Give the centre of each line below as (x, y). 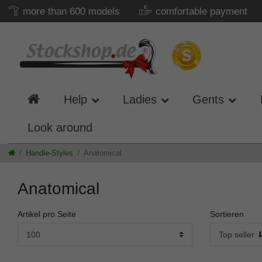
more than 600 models (71, 11)
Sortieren (227, 214)
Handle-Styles (49, 153)
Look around (60, 128)
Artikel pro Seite (47, 214)
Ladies (139, 99)
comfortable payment (201, 11)
